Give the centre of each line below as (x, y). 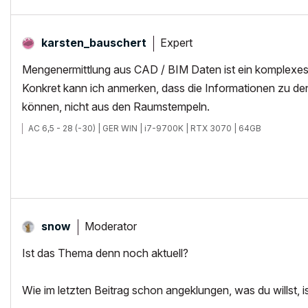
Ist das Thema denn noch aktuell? (105, 253)
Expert (176, 42)
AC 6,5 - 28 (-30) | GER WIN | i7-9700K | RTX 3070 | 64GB (145, 128)
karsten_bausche (89, 43)
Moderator (111, 226)
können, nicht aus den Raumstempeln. (116, 107)
